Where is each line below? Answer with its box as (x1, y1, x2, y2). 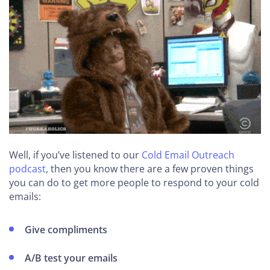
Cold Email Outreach (142, 148, 234, 162)
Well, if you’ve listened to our (9, 148, 142, 162)
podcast (9, 162, 46, 175)
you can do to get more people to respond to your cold (9, 175, 259, 189)
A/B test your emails (25, 251, 118, 265)
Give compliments (25, 222, 108, 236)
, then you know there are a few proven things (46, 162, 254, 175)
